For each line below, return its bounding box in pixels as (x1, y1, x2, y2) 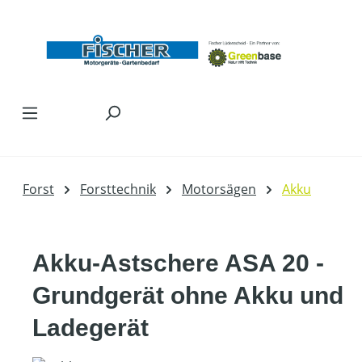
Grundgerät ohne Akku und (32, 282, 343, 309)
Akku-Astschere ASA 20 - (32, 250, 324, 277)
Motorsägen (182, 180, 256, 199)
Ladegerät (32, 314, 149, 342)
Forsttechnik (80, 180, 156, 199)
